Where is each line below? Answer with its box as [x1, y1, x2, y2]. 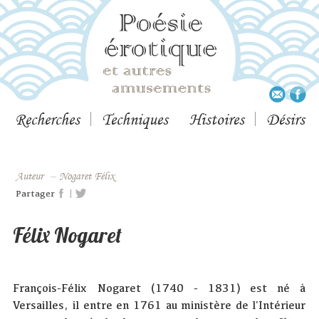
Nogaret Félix [67, 169, 115, 182]
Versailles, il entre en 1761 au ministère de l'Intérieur [13, 298, 306, 312]
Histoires [189, 109, 244, 129]
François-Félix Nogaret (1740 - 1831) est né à [13, 281, 306, 295]
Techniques [101, 109, 168, 129]
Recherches [14, 109, 80, 129]
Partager [16, 187, 56, 199]
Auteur [23, 169, 44, 182]
